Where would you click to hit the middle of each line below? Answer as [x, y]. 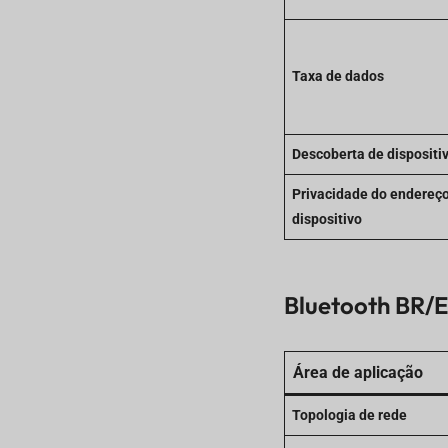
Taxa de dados [337, 76]
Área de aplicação [357, 372]
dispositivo [326, 219]
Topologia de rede [349, 415]
